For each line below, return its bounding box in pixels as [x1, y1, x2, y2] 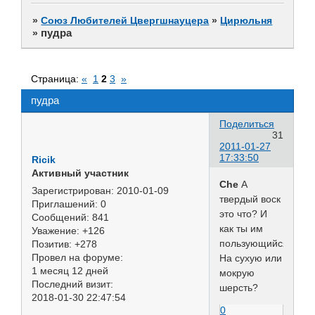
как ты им [219, 222, 263, 234]
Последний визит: [32, 278, 113, 290]
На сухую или [219, 252, 282, 264]
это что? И [219, 207, 267, 219]
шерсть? [219, 281, 258, 293]
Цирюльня [220, 14, 273, 26]
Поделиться [219, 117, 274, 129]
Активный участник [32, 167, 129, 179]
